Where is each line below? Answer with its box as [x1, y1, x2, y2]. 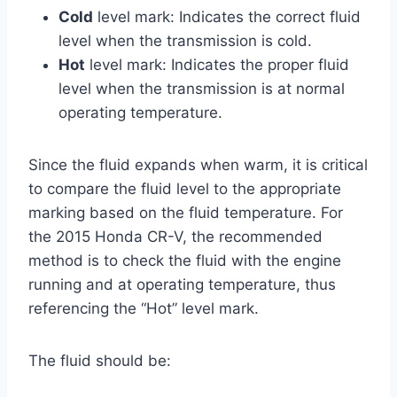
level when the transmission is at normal [58, 79, 345, 97]
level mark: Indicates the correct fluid [93, 7, 361, 26]
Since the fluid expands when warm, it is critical [28, 155, 368, 174]
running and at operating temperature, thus [28, 275, 336, 293]
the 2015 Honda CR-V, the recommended [28, 227, 323, 245]
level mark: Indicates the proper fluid [85, 55, 349, 74]
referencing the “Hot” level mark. [28, 299, 259, 317]
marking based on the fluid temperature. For [28, 203, 343, 222]
